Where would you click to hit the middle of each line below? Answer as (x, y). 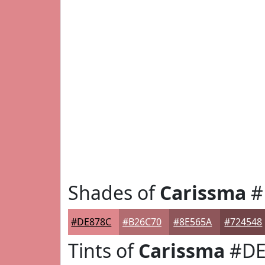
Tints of (103, 251)
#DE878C (91, 222)
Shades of (114, 193)
